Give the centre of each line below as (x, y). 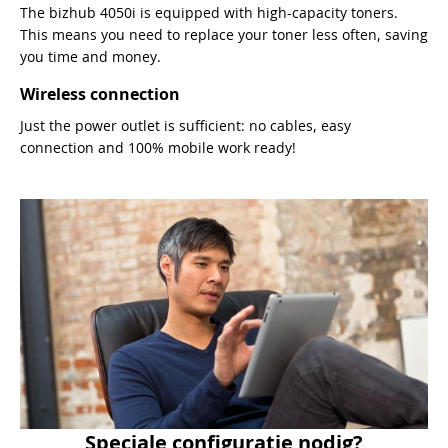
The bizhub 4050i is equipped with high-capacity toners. (209, 13)
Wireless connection (100, 94)
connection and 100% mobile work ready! (158, 148)
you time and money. (90, 57)
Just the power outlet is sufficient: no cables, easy (185, 126)
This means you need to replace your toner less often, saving (224, 35)
